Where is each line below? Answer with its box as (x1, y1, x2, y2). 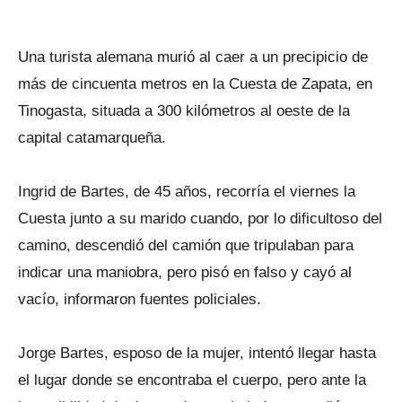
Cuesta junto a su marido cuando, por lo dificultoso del (18, 210, 382, 227)
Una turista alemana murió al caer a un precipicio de (18, 48, 368, 66)
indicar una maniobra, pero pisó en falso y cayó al (18, 264, 352, 281)
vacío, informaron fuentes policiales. (18, 291, 261, 308)
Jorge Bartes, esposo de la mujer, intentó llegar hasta (18, 345, 376, 362)
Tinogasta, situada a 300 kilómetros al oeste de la (18, 102, 350, 119)
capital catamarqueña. (18, 129, 166, 146)
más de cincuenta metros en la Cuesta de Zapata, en (18, 75, 372, 92)
